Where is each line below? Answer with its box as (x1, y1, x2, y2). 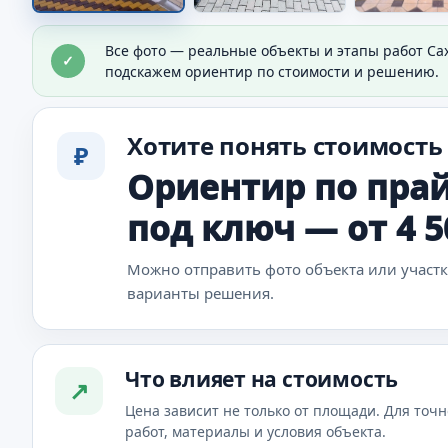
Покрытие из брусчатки (61, 15, 409, 54)
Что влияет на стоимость (125, 364, 399, 393)
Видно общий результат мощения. (61, 59, 337, 80)
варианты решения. (127, 282, 274, 303)
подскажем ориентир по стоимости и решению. (105, 61, 439, 81)
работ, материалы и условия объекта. (125, 421, 386, 441)
